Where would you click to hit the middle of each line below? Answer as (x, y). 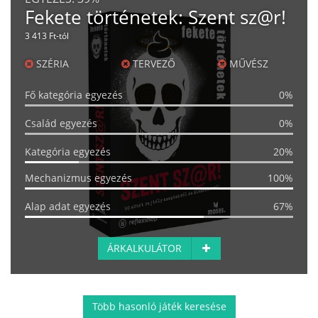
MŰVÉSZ (247, 63)
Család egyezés (61, 123)
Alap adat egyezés (68, 206)
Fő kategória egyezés (74, 94)
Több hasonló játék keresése (159, 306)
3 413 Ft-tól (47, 35)
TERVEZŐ (152, 63)
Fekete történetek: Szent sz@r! (155, 17)
